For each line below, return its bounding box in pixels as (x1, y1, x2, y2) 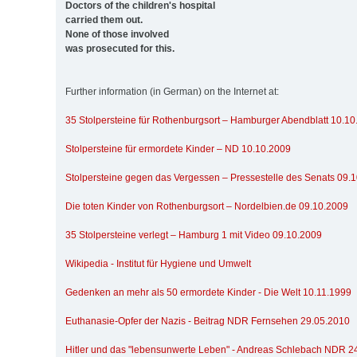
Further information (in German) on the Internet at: (65, 85, 279, 97)
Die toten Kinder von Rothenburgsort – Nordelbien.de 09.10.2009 (65, 200, 348, 212)
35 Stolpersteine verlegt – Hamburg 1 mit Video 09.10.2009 (65, 229, 322, 241)
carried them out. (65, 14, 143, 25)
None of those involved (65, 28, 169, 40)
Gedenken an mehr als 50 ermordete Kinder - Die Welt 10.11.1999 (65, 286, 351, 298)
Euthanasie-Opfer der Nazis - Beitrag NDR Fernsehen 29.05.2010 (65, 315, 350, 327)
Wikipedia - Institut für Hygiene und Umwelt (65, 257, 251, 269)
